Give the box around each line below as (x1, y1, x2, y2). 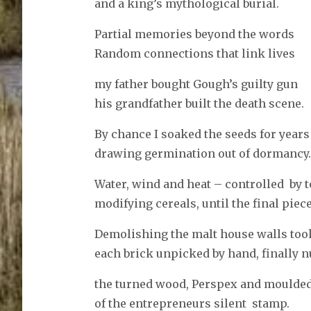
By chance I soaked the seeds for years (94, 127, 310, 142)
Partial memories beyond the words (94, 27, 294, 42)
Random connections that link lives (94, 47, 295, 61)
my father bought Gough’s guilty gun (94, 77, 298, 92)
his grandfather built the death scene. (94, 96, 304, 111)
